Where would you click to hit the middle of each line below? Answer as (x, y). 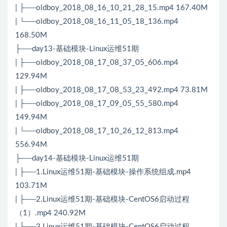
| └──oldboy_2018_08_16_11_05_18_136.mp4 (97, 22)
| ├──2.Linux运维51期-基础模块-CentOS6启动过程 (102, 200)
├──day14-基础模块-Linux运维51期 (77, 159)
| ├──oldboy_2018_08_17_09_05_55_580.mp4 (97, 104)
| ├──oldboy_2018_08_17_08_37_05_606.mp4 (97, 63)
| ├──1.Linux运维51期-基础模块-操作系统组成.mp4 (103, 172)
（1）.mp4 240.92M (50, 213)
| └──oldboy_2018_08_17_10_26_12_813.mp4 (97, 131)
